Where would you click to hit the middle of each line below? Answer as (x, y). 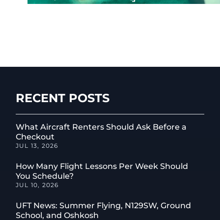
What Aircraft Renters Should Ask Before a (101, 127)
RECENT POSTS (63, 98)
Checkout (35, 137)
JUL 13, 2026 (37, 146)
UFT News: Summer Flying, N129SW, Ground (103, 206)
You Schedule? (45, 176)
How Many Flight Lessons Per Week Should (102, 166)
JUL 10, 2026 (37, 185)
